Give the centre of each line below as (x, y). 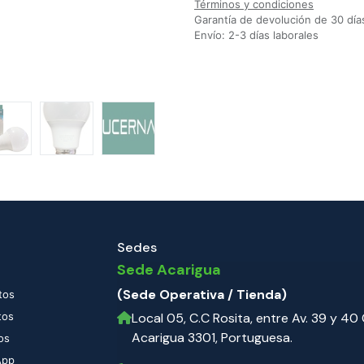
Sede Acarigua (169, 270)
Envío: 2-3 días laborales (256, 35)
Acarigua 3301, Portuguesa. (212, 338)
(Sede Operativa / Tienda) (202, 295)
